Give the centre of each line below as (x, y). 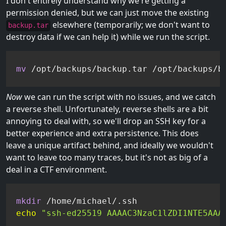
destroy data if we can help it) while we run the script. (108, 37)
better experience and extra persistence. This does (102, 133)
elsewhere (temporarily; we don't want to (130, 25)
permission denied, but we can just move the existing (107, 13)
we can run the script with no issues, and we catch (119, 97)
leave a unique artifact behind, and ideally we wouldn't (110, 145)
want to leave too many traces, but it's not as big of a (107, 157)
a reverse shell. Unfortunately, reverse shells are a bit (107, 109)
